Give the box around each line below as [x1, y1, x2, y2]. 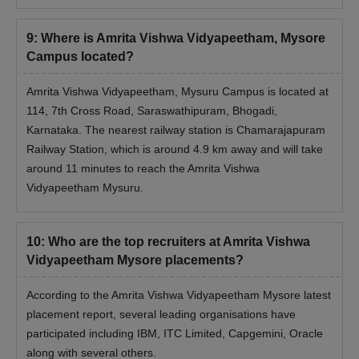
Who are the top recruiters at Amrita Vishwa [48, 235, 310, 249]
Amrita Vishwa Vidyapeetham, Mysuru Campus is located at [26, 85, 329, 99]
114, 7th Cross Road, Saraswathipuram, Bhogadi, [26, 104, 277, 118]
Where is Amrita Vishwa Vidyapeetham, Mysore [41, 31, 325, 46]
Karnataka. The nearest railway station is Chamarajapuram [26, 123, 325, 137]
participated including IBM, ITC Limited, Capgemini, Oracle [26, 327, 323, 341]
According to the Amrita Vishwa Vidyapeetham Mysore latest [26, 288, 331, 302]
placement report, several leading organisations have [26, 308, 296, 321]
